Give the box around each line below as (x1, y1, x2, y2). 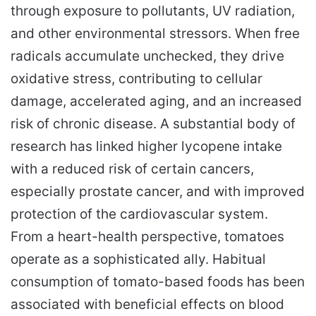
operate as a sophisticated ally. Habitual (11, 250, 266, 267)
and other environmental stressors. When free (11, 25, 300, 42)
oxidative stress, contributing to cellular (11, 70, 262, 87)
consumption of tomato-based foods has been (11, 273, 305, 290)
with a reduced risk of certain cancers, (11, 160, 254, 177)
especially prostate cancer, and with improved (11, 183, 305, 200)
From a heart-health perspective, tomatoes (11, 228, 284, 245)
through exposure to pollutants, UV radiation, (11, 2, 295, 19)
